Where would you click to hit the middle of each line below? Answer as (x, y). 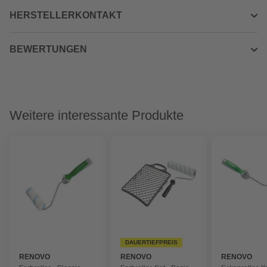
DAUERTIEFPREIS (151, 242)
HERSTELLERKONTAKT (66, 15)
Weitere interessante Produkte (97, 115)
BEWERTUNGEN (48, 49)
